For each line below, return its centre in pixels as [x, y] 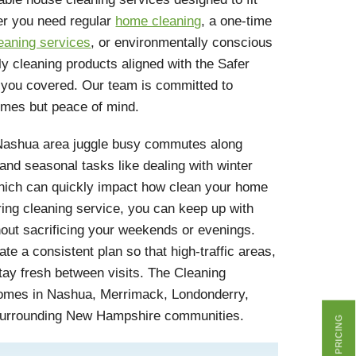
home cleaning [159, 21]
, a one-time [237, 21]
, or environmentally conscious [182, 42]
